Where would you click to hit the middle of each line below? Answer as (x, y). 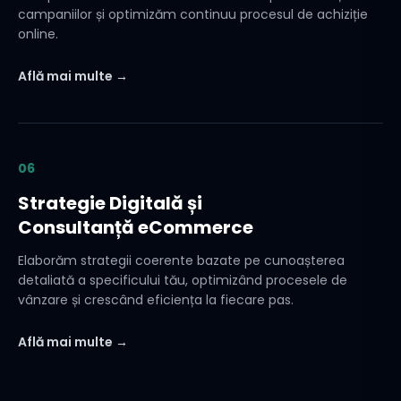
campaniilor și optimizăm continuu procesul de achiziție (193, 14)
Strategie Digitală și (110, 203)
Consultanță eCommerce (136, 227)
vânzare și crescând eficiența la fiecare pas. (156, 300)
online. (38, 34)
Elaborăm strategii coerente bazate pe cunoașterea (181, 260)
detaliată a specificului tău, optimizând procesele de (183, 280)
